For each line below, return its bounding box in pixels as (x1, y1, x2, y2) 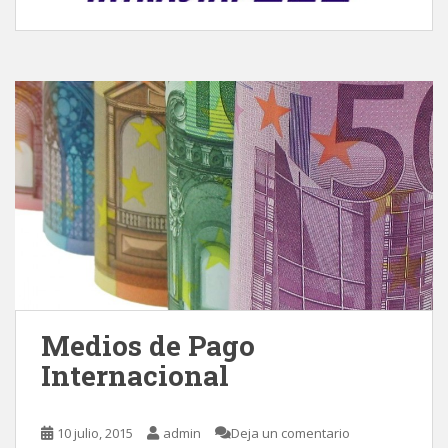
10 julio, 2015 (57, 423, 133, 442)
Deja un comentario (231, 423, 350, 442)
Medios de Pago (41, 326, 255, 364)
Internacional (41, 356, 229, 394)
